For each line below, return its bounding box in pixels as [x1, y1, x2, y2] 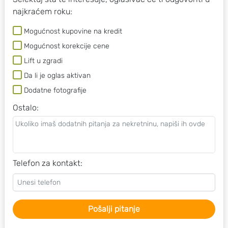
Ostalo [13, 103, 37, 112]
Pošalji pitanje [88, 204, 140, 214]
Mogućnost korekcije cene [24, 42, 109, 50]
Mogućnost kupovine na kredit [24, 27, 122, 36]
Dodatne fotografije [24, 86, 87, 95]
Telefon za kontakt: [13, 158, 82, 168]
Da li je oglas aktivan [24, 71, 91, 80]
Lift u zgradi [24, 56, 63, 65]
